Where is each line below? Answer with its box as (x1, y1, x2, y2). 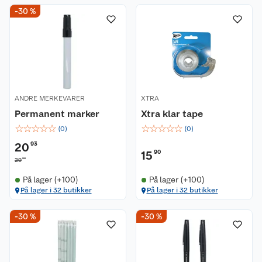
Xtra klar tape (141, 108, 203, 119)
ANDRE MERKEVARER (15, 94, 85, 102)
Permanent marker (15, 108, 99, 119)
